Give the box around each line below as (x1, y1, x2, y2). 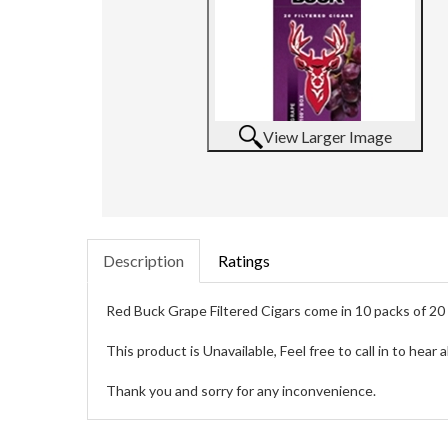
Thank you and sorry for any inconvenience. (106, 382, 379, 399)
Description (103, 251, 184, 270)
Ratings (218, 251, 270, 270)
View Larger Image (262, 127, 392, 146)
